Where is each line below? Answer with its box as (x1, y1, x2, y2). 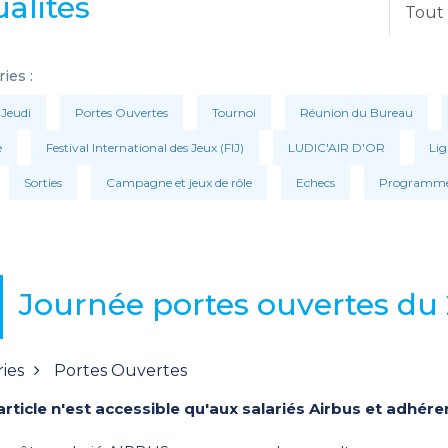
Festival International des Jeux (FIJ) (46, 140, 244, 155)
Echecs (296, 175, 335, 190)
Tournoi (212, 105, 256, 120)
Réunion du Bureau (300, 105, 413, 120)
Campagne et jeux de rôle (106, 175, 252, 190)
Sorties (24, 175, 62, 190)
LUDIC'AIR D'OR (288, 140, 385, 155)
